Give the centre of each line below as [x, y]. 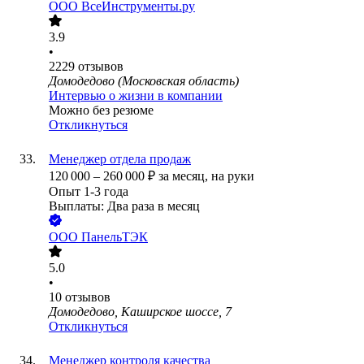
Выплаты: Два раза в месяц [124, 206]
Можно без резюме [101, 110]
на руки [233, 176]
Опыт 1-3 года [89, 192]
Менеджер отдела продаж [120, 159]
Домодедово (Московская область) [144, 81]
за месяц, [185, 176]
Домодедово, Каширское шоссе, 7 [140, 312]
